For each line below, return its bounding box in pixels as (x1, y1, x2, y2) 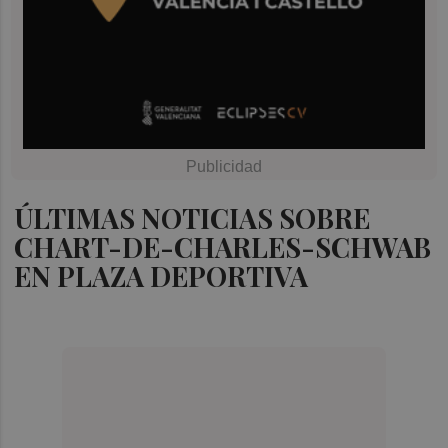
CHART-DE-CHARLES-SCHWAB (14, 228, 432, 265)
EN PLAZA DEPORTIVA (14, 257, 309, 294)
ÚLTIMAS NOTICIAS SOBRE (14, 199, 371, 236)
